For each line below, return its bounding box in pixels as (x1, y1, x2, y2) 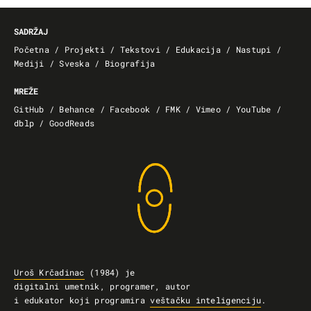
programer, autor (110, 280, 191, 292)
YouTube (235, 103, 271, 115)
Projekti (64, 44, 105, 56)
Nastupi (235, 44, 271, 56)
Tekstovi (119, 44, 160, 56)
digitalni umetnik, (14, 280, 110, 292)
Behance (59, 103, 95, 115)
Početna (14, 44, 49, 56)
